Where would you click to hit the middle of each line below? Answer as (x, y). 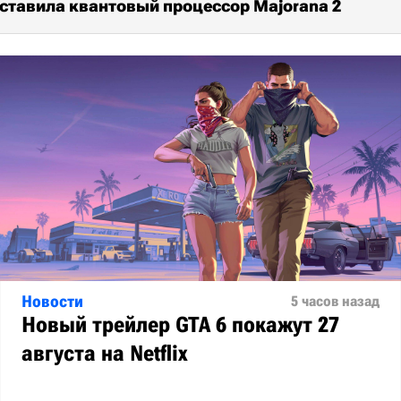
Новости (52, 301)
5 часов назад (335, 301)
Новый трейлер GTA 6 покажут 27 (180, 325)
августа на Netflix (105, 354)
